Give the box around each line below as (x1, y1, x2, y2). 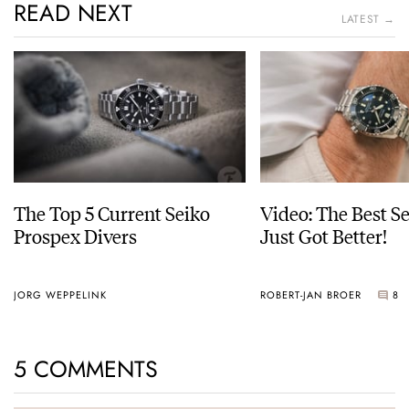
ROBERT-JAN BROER (260, 287, 362, 302)
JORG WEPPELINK (14, 287, 107, 302)
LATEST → (341, 11, 395, 28)
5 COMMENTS (14, 352, 158, 386)
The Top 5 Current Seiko (14, 199, 210, 226)
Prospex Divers (14, 222, 137, 249)
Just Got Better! (260, 222, 387, 249)
